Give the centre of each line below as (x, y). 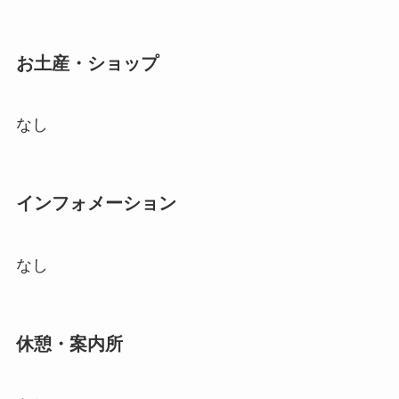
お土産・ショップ (87, 63)
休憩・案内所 (69, 344)
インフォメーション (96, 204)
